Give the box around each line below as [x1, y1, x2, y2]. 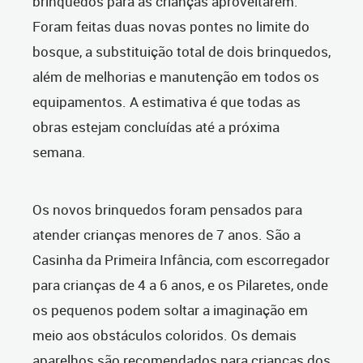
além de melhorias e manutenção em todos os [32, 67, 319, 87]
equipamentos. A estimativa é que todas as [32, 92, 301, 112]
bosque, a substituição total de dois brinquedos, [32, 42, 331, 62]
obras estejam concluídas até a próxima [32, 117, 280, 137]
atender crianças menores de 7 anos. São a [32, 225, 301, 245]
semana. [32, 143, 86, 162]
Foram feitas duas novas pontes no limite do [32, 17, 310, 36]
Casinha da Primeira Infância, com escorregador [32, 250, 330, 270]
